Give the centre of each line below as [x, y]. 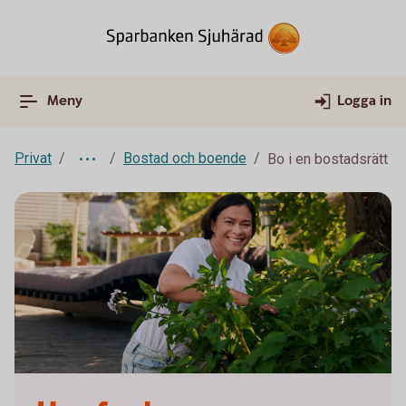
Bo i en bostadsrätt [328, 159]
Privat [33, 158]
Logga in [364, 101]
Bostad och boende [185, 158]
